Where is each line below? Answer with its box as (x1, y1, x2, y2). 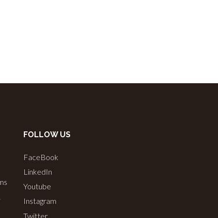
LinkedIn (23, 167, 53, 177)
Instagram (23, 196, 57, 206)
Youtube (23, 182, 52, 191)
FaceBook (23, 152, 59, 162)
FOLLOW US (23, 130, 71, 140)
